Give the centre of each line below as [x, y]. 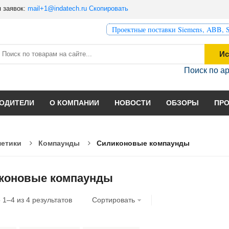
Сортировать [113, 200]
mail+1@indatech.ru [57, 8]
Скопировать [109, 8]
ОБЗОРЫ [182, 102]
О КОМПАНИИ [74, 102]
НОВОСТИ [133, 102]
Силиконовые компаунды [143, 143]
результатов [51, 200]
